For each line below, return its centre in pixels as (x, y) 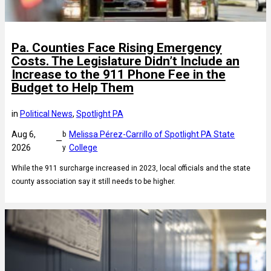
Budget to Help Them (72, 88)
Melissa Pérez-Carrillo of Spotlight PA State (152, 135)
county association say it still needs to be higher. (93, 182)
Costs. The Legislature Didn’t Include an (125, 61)
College (83, 148)
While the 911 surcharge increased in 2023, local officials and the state (131, 168)
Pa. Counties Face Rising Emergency (116, 48)
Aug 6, (23, 135)
